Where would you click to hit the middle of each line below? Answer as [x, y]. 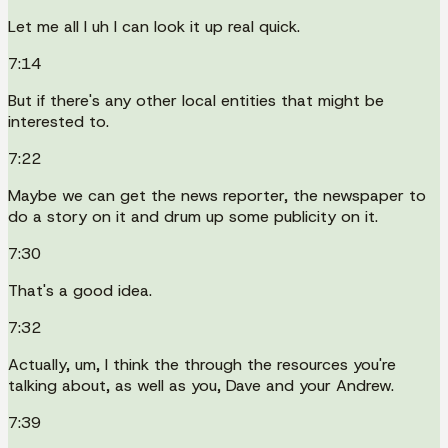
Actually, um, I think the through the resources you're [202, 364]
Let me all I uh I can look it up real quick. [154, 26]
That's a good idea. [80, 290]
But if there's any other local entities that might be [196, 100]
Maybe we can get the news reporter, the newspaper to [217, 195]
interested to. [58, 121]
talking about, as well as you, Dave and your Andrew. [201, 385]
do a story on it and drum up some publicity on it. [193, 216]
